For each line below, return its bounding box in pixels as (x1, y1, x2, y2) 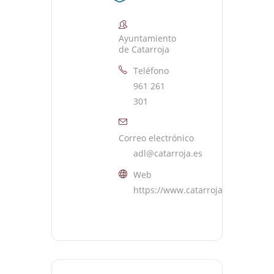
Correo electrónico (119, 132, 194, 144)
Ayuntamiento (119, 32, 176, 45)
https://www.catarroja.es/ (133, 184, 237, 196)
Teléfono (133, 65, 169, 77)
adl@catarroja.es (133, 147, 202, 160)
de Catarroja (119, 43, 169, 56)
